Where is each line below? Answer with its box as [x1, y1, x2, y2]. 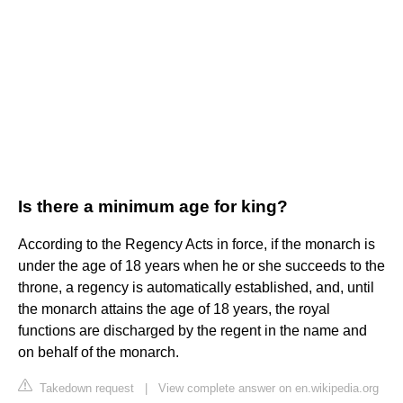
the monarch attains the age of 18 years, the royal [18, 301, 330, 318]
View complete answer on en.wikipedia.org [158, 381, 379, 396]
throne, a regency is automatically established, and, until [18, 280, 374, 296]
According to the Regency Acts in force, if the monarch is [18, 237, 375, 253]
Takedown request [36, 381, 134, 396]
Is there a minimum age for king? [18, 197, 288, 217]
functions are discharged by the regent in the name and [18, 323, 367, 339]
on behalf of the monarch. [18, 345, 179, 361]
